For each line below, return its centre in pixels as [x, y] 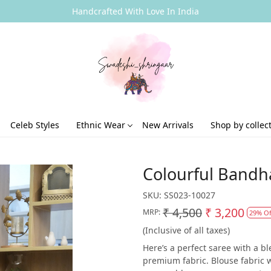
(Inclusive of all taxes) [186, 230]
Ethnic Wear [101, 125]
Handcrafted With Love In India [135, 11]
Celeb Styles [35, 125]
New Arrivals [168, 125]
